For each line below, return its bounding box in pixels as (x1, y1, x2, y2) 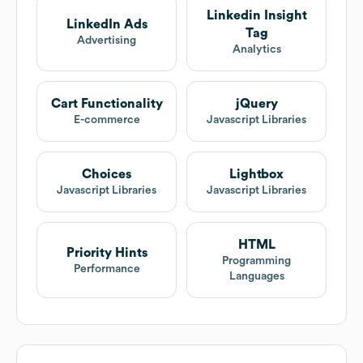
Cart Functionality (50, 97, 163, 111)
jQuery (235, 97, 278, 111)
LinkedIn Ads (66, 18, 147, 32)
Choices (82, 168, 131, 181)
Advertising (77, 35, 136, 47)
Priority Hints (66, 246, 147, 259)
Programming (222, 255, 291, 267)
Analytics (232, 44, 281, 56)
